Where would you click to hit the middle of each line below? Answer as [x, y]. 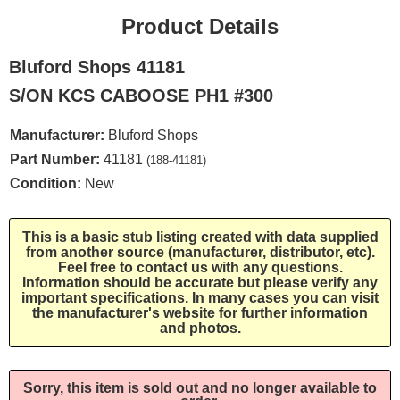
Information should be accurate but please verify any [200, 283]
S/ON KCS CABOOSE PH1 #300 [141, 96]
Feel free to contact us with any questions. [200, 267]
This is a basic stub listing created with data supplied [200, 237]
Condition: [46, 183]
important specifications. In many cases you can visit [200, 298]
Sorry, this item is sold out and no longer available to [200, 388]
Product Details [200, 26]
